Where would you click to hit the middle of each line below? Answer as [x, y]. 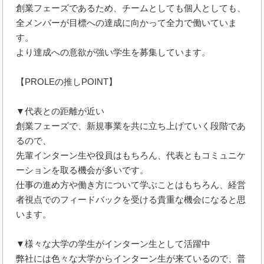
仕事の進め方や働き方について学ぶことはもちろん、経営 [131, 184]
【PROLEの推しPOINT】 [67, 81]
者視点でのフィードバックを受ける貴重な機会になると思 [131, 199]
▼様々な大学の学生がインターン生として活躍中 [113, 243]
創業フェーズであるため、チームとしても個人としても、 [131, 8]
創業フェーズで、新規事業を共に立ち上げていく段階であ [131, 126]
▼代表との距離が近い [60, 111]
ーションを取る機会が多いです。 [82, 170]
